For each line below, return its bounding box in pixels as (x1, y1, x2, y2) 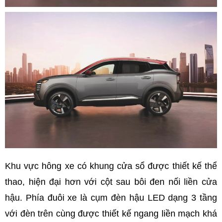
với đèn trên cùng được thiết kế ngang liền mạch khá (5, 209, 217, 219)
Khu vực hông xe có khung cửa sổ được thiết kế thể (5, 161, 217, 171)
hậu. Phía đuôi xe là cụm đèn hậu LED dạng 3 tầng (5, 193, 217, 203)
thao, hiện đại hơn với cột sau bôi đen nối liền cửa (5, 177, 217, 187)
